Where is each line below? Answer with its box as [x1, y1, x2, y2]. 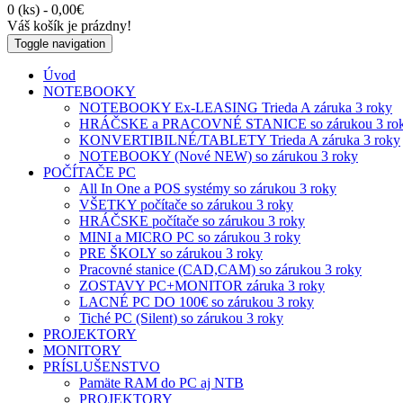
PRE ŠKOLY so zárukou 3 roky [79, 245, 263, 261]
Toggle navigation [14, 36, 105, 50]
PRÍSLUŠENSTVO [43, 358, 160, 374]
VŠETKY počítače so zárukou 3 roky [79, 196, 293, 212]
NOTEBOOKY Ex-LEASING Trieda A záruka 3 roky [79, 99, 392, 115]
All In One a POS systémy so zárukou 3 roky [79, 180, 336, 196]
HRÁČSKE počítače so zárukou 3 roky [79, 212, 305, 228]
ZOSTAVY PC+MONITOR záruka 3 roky [79, 277, 325, 293]
